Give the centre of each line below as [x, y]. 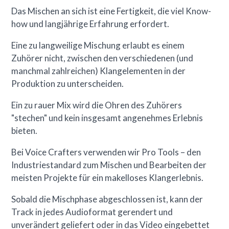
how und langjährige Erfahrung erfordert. [90, 24]
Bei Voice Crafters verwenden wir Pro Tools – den [106, 152]
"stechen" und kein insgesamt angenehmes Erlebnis [107, 118]
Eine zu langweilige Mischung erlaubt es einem [98, 45]
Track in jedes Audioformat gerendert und [92, 212]
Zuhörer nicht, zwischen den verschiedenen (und [102, 58]
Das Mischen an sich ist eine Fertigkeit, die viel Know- [111, 11]
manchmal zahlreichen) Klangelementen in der [99, 71]
